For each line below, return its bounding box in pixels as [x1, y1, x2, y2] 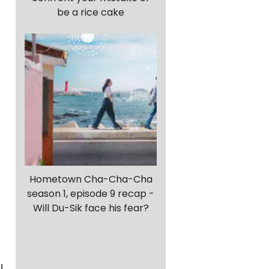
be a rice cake [57, 5, 124, 20]
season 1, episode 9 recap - [27, 187, 154, 201]
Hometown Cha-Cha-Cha [29, 172, 153, 187]
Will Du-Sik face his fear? [32, 201, 149, 216]
